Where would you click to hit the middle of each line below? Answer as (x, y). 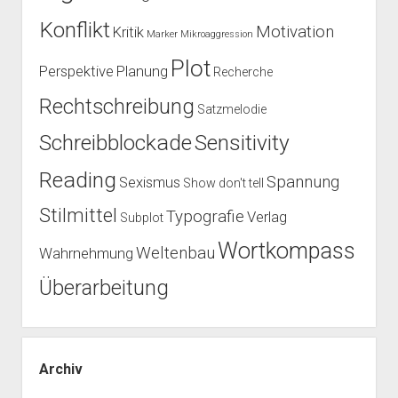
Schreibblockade (115, 143)
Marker (162, 35)
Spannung (302, 183)
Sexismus (149, 183)
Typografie (205, 217)
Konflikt (74, 30)
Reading (77, 180)
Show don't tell (223, 183)
